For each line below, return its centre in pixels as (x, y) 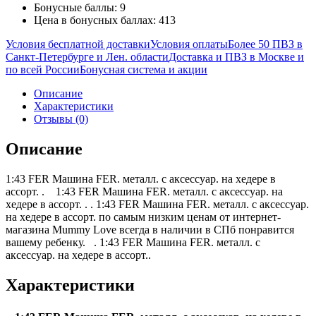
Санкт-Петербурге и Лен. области (87, 57)
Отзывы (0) (61, 119)
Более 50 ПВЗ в (265, 44)
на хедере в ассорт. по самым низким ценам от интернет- (143, 217)
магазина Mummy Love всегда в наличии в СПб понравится (150, 230)
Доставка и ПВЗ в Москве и (236, 57)
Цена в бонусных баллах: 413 (105, 20)
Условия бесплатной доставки (78, 44)
